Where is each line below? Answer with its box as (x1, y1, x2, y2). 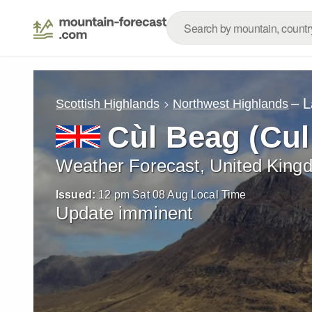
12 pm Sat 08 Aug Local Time (98, 189, 247, 201)
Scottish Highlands (56, 96, 159, 111)
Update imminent (56, 203, 193, 223)
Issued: (56, 189, 96, 201)
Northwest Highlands (173, 96, 289, 111)
